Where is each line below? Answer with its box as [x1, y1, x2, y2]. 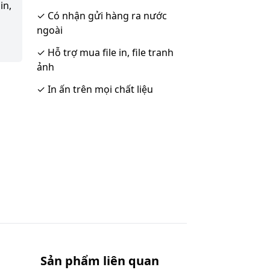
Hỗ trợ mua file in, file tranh [45, 46, 174, 59]
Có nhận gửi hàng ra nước [45, 9, 167, 22]
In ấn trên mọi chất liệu [45, 83, 153, 96]
